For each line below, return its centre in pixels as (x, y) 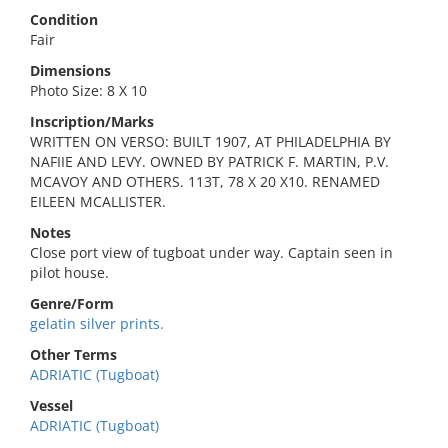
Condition (64, 19)
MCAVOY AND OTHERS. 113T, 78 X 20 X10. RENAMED (205, 181)
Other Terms (73, 354)
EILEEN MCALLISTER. (98, 201)
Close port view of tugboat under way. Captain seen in (211, 252)
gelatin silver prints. (97, 323)
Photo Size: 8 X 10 (88, 90)
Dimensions (70, 70)
